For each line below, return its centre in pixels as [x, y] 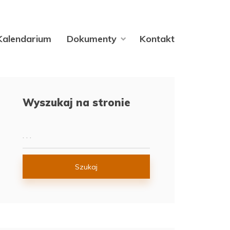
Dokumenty [92, 39]
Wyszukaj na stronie [76, 102]
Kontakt [157, 39]
